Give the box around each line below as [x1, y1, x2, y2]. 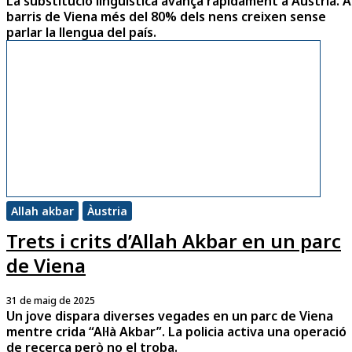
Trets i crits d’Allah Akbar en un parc [6, 228, 341, 255]
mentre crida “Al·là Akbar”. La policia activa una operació [6, 323, 346, 341]
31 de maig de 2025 [6, 294, 95, 308]
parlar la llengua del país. [6, 24, 156, 42]
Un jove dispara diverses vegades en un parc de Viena [6, 307, 333, 325]
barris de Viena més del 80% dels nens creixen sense [6, 8, 326, 26]
